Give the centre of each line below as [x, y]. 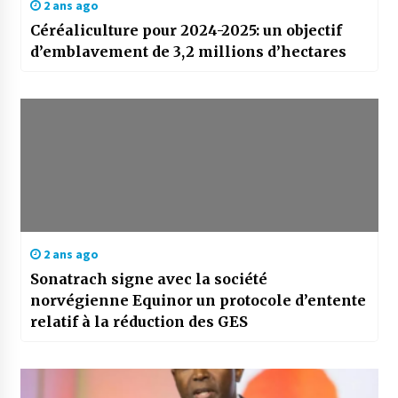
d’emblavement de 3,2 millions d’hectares [188, 52]
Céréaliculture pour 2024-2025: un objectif [186, 31]
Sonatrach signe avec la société [148, 279]
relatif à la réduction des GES [139, 322]
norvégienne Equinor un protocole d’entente [198, 301]
